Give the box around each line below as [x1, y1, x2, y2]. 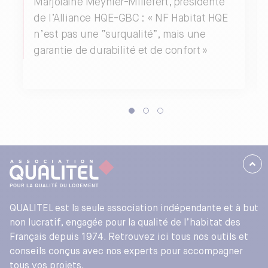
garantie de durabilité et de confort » [33, 45, 208, 56]
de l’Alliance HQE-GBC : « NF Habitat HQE [33, 13, 229, 24]
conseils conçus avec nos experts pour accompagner [10, 247, 243, 257]
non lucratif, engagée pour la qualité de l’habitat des [10, 218, 240, 229]
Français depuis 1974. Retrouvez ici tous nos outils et [10, 233, 248, 243]
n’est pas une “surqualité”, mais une [33, 29, 206, 40]
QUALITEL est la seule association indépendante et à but [10, 204, 258, 214]
